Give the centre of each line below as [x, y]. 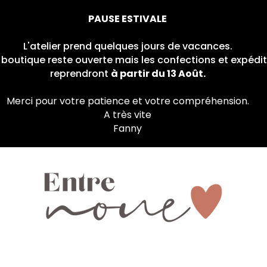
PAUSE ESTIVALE [128, 19]
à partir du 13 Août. [158, 74]
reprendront [80, 74]
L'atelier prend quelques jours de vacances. [128, 46]
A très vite [128, 115]
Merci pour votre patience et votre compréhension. [128, 101]
